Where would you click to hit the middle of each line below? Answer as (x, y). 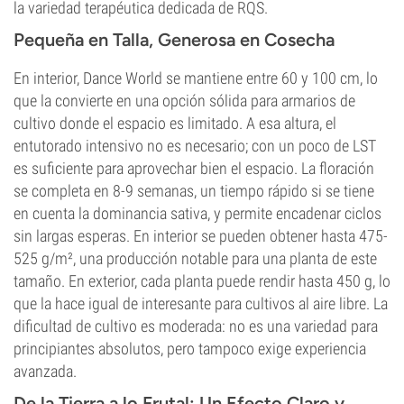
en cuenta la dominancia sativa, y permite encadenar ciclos (197, 213)
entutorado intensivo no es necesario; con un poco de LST (195, 146)
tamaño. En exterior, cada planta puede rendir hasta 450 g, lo (202, 281)
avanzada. (45, 371)
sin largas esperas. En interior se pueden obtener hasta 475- (201, 236)
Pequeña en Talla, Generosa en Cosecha (174, 40)
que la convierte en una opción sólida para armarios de (184, 101)
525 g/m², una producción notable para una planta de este (195, 258)
